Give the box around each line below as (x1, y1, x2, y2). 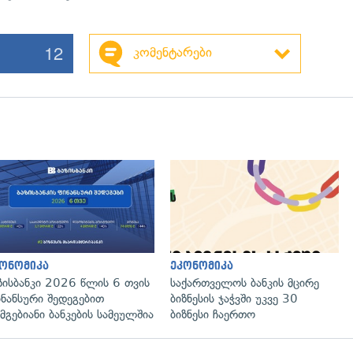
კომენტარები (132, 44, 212, 60)
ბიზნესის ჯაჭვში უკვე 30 (170, 291, 298, 306)
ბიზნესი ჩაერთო (170, 307, 255, 321)
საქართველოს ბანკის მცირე (170, 275, 319, 290)
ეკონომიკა (170, 259, 233, 272)
